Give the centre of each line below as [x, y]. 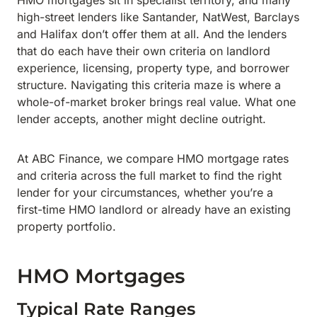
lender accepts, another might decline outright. [143, 119]
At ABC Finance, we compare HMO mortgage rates [153, 158]
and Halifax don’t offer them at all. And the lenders [152, 34]
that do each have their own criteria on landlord [144, 51]
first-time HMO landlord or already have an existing [154, 209]
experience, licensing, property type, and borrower [153, 68]
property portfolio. [67, 226]
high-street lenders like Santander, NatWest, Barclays [158, 17]
